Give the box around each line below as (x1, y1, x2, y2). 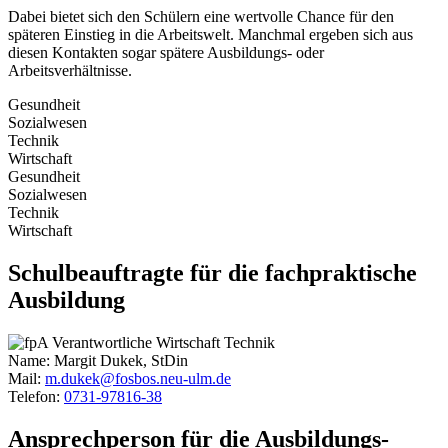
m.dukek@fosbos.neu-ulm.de (45, 370, 231, 388)
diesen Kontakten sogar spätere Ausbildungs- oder (8, 44, 324, 62)
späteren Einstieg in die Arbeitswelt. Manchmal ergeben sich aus (8, 26, 413, 44)
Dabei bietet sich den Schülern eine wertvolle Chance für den (8, 8, 394, 26)
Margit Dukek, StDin (54, 352, 188, 370)
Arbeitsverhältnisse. (8, 62, 132, 80)
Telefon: (8, 388, 60, 406)
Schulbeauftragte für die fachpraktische (8, 260, 417, 287)
